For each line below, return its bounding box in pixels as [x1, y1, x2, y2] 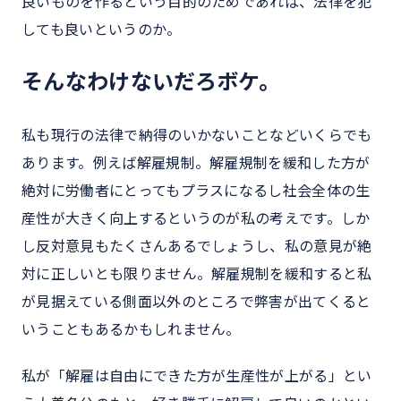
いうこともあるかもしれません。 [21, 320, 241, 339]
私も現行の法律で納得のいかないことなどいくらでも [21, 126, 372, 145]
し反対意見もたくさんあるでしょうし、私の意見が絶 [21, 237, 372, 256]
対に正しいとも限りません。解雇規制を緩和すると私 [21, 265, 372, 284]
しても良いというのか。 [21, 20, 182, 38]
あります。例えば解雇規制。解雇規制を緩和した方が [21, 154, 371, 173]
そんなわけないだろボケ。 [21, 69, 280, 96]
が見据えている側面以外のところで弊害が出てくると [21, 293, 371, 311]
